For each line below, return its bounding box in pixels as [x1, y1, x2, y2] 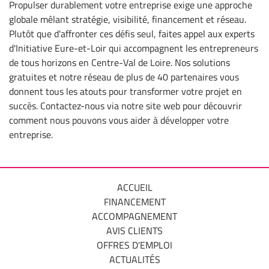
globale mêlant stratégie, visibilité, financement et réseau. [9, 11, 246, 26]
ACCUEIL [116, 180, 153, 195]
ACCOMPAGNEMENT [92, 209, 177, 223]
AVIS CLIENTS [106, 223, 163, 238]
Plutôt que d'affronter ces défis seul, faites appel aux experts [9, 26, 255, 41]
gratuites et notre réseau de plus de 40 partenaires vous [9, 69, 239, 84]
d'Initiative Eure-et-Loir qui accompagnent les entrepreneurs [9, 40, 258, 55]
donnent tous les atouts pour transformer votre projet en [9, 83, 242, 98]
